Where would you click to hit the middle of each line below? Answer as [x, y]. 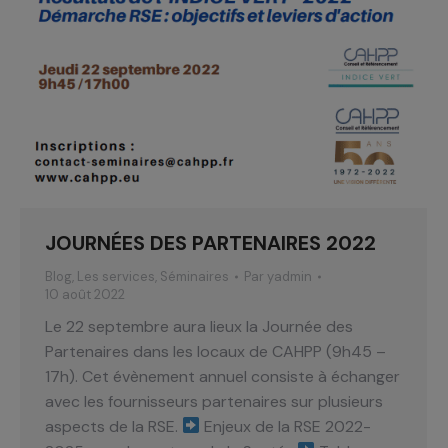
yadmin [289, 276]
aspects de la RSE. [113, 426]
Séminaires [194, 276]
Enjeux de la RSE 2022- [286, 426]
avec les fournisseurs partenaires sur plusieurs [214, 401]
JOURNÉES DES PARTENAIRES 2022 [210, 242]
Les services [116, 276]
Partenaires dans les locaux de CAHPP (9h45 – [215, 351]
